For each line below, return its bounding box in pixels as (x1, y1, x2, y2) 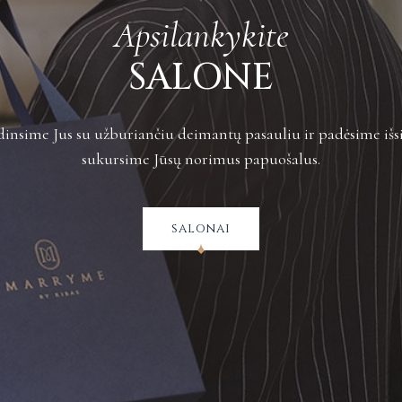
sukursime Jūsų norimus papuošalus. (82, 148, 320, 169)
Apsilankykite (113, 13, 289, 57)
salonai (171, 219, 231, 237)
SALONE (128, 53, 274, 102)
